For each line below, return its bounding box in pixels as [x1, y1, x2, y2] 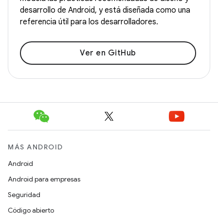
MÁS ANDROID [8, 143, 63, 151]
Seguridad [8, 190, 40, 199]
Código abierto [8, 206, 54, 215]
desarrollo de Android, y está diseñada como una [20, 5, 190, 15]
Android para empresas [8, 175, 80, 183]
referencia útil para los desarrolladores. [20, 17, 158, 27]
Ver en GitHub [80, 48, 136, 58]
